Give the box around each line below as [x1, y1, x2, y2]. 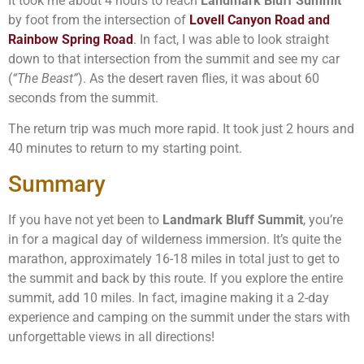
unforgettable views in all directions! [8, 328, 214, 344]
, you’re [303, 211, 343, 227]
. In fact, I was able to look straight [133, 31, 329, 47]
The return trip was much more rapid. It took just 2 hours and [8, 121, 354, 137]
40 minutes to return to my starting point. [8, 141, 242, 157]
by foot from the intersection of [8, 11, 189, 28]
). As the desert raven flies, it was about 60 [78, 70, 319, 86]
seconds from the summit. [8, 89, 158, 106]
